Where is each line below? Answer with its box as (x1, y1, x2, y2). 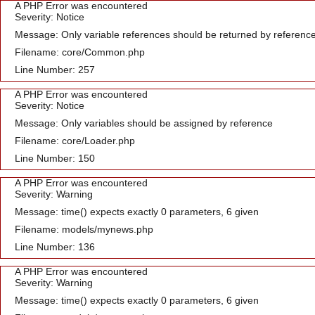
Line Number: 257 (15, 64, 95, 75)
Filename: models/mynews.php (15, 224, 153, 235)
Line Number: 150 (15, 153, 95, 164)
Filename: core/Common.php (15, 46, 145, 58)
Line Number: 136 (15, 241, 95, 252)
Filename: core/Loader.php (15, 135, 135, 146)
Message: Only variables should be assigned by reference (15, 117, 273, 129)
